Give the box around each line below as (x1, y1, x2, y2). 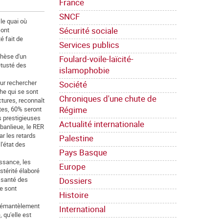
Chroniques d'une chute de (59, 93, 156, 105)
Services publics (59, 39, 119, 51)
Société (59, 79, 87, 90)
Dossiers (59, 175, 92, 187)
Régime (59, 104, 87, 116)
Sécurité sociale (59, 25, 118, 37)
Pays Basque (59, 147, 107, 158)
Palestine (59, 132, 93, 144)
